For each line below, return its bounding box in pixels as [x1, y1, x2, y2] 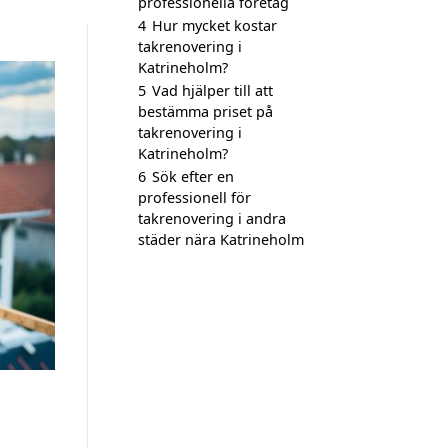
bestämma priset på [138, 102, 273, 121]
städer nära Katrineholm [138, 230, 304, 249]
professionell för [138, 188, 251, 207]
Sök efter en [152, 167, 234, 186]
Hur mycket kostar [152, 16, 277, 35]
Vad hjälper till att [152, 81, 273, 100]
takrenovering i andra [138, 209, 286, 228]
